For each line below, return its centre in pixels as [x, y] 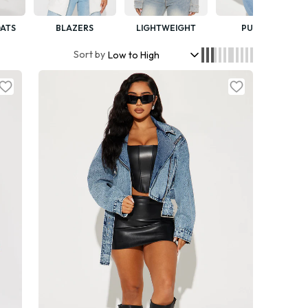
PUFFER [257, 27]
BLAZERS [75, 27]
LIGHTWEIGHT [166, 27]
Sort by [89, 55]
